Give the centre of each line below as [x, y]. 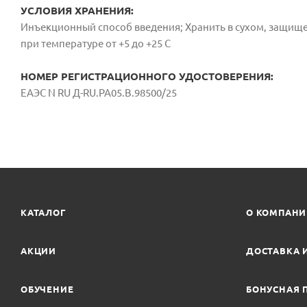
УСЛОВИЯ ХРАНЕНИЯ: [77, 10]
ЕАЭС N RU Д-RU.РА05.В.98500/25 [99, 93]
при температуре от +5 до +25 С [96, 43]
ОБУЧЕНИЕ [47, 289]
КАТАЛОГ [44, 212]
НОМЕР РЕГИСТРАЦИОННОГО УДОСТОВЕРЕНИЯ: [147, 76]
